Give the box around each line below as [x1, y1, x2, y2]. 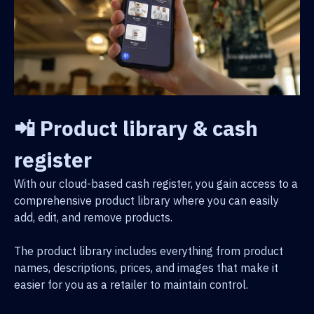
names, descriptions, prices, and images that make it [14, 260, 278, 275]
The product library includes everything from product [14, 243, 283, 258]
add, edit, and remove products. [14, 210, 172, 224]
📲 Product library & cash [14, 114, 258, 142]
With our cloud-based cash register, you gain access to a [14, 176, 298, 191]
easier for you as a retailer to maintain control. [14, 277, 248, 292]
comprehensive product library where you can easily [14, 193, 279, 207]
